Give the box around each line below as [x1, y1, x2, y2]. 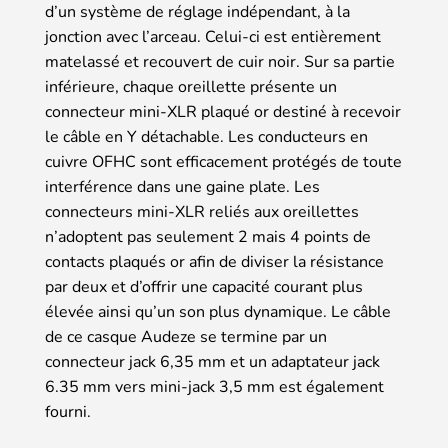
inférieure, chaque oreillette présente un [45, 76, 337, 99]
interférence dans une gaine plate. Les [45, 176, 320, 199]
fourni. [45, 401, 91, 424]
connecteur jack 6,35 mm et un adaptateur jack [45, 351, 380, 374]
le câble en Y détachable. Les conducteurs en [45, 126, 368, 149]
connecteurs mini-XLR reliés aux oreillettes [45, 201, 359, 224]
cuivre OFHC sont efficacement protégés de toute [45, 151, 402, 174]
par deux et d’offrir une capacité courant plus [45, 276, 363, 299]
